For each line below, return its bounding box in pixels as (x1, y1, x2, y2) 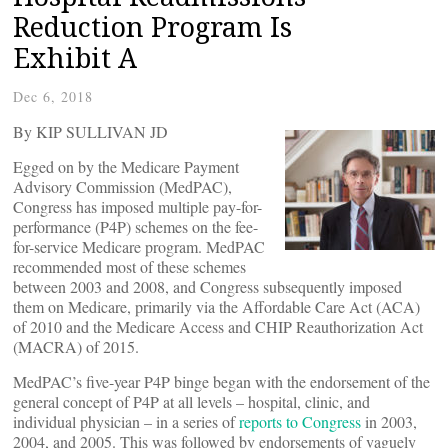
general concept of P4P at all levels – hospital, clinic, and (13, 391, 370, 412)
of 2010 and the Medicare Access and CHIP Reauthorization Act (13, 316, 423, 337)
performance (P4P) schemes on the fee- (13, 216, 258, 237)
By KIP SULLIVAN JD (13, 121, 173, 142)
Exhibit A (13, 39, 137, 76)
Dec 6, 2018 (13, 87, 93, 106)
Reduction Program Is (13, 8, 292, 45)
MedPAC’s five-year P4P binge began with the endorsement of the (13, 371, 430, 392)
